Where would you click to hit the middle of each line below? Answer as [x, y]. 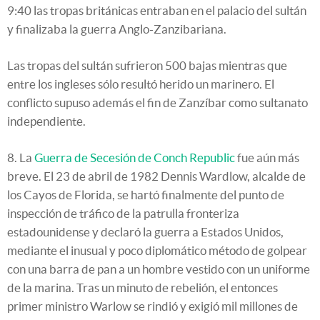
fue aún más [267, 158]
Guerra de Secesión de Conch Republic [135, 158]
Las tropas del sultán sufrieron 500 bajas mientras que [147, 66]
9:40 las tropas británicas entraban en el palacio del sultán [157, 11]
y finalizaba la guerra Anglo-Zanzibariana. [117, 29]
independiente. [46, 121]
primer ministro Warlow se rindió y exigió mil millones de [152, 306]
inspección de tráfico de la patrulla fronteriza [123, 214]
